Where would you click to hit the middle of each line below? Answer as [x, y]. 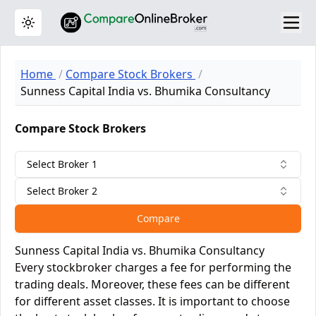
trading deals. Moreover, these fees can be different [152, 284]
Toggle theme [60, 28]
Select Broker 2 [62, 191]
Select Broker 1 [62, 164]
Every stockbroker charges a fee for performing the [153, 267]
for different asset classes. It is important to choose [152, 301]
